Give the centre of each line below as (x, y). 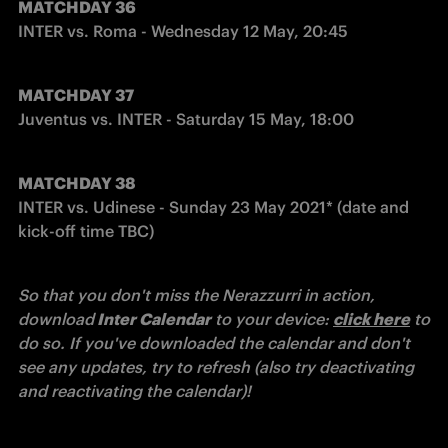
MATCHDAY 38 (77, 183)
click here (371, 319)
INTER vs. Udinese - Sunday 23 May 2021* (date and (213, 207)
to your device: (272, 319)
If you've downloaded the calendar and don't (239, 343)
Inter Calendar (152, 319)
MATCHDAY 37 (76, 95)
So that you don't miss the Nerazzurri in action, (196, 295)
